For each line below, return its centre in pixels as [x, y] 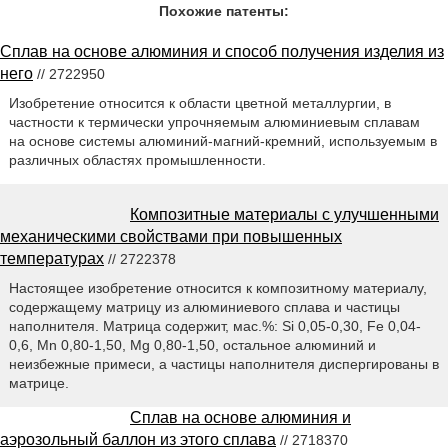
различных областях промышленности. [137, 160]
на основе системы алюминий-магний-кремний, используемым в [222, 141]
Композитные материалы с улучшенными [284, 215]
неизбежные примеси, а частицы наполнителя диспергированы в [223, 364]
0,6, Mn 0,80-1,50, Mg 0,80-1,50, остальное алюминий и [192, 345]
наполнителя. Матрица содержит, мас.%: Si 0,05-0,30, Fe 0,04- [214, 326]
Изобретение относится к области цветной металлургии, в [199, 103]
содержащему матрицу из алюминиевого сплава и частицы [204, 307]
